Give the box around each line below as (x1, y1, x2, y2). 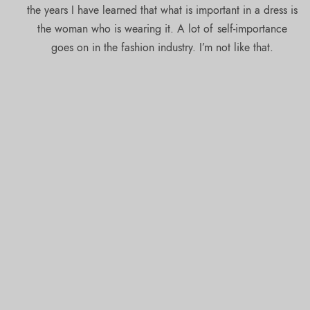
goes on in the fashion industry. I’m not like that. (51, 39, 274, 55)
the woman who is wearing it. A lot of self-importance (37, 20, 287, 37)
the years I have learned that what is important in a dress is (26, 1, 298, 18)
